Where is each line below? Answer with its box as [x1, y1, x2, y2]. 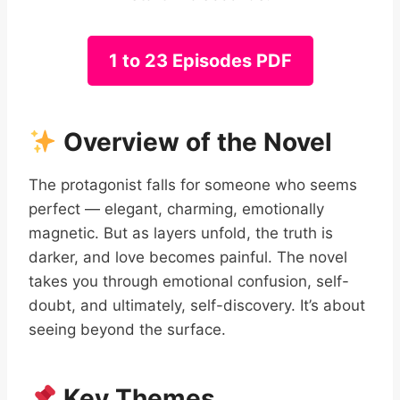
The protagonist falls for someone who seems [29, 176, 357, 194]
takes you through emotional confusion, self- [29, 272, 349, 290]
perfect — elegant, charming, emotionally [29, 200, 324, 218]
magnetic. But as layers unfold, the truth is [29, 224, 333, 242]
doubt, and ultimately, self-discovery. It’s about [29, 296, 365, 314]
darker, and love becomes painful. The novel [29, 248, 347, 266]
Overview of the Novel [56, 127, 332, 157]
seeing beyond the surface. [29, 321, 226, 338]
